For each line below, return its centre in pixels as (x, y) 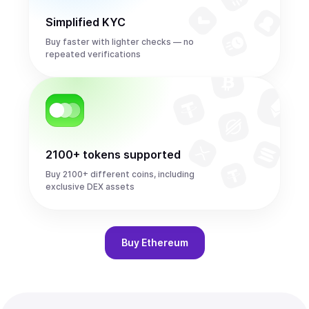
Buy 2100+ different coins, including (120, 174)
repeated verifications (93, 54)
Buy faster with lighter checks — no (120, 42)
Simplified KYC (86, 22)
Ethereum (165, 242)
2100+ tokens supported (113, 154)
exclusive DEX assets (90, 187)
